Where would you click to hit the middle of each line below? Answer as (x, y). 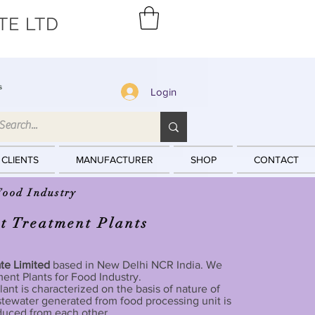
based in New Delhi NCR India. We (137, 265)
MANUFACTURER (114, 160)
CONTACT (276, 160)
